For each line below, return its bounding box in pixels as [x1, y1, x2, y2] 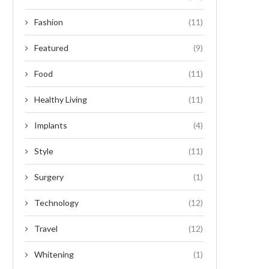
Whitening [34, 249, 74, 260]
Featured [34, 43, 68, 53]
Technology [34, 198, 79, 208]
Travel [34, 223, 58, 234]
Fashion [34, 17, 63, 28]
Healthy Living [34, 94, 87, 105]
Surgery [34, 172, 64, 183]
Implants [34, 120, 67, 131]
